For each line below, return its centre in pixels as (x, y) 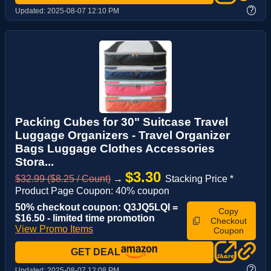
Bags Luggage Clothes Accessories (115, 149)
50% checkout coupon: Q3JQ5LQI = (96, 207)
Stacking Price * (199, 179)
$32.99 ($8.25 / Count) (63, 179)
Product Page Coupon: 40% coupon (92, 191)
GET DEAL (96, 252)
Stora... (34, 162)
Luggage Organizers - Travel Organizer (122, 135)
